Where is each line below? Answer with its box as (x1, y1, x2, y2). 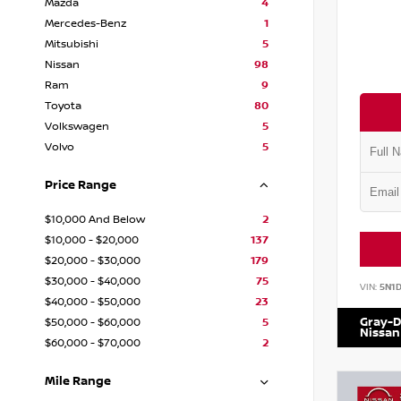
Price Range (45, 178, 116, 192)
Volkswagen (45, 120, 109, 133)
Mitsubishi (45, 38, 98, 51)
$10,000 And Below (45, 213, 145, 226)
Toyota (45, 99, 81, 113)
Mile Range (45, 374, 111, 388)
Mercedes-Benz (45, 17, 126, 30)
